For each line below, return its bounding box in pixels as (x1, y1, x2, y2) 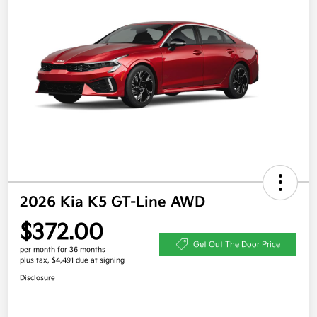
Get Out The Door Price (192, 239, 280, 249)
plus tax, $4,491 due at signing (20, 256, 125, 265)
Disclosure (20, 274, 55, 283)
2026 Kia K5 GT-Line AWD (20, 194, 205, 212)
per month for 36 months (20, 246, 105, 255)
